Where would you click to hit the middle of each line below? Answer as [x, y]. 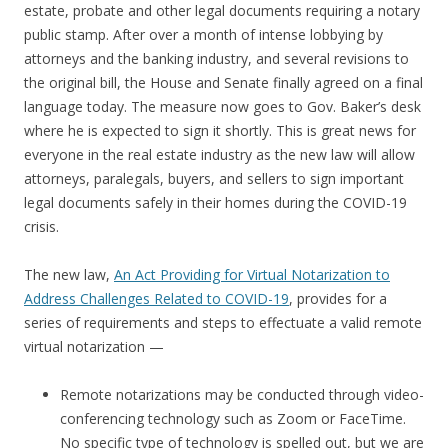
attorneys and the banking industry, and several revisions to [216, 59]
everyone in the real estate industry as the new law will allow [219, 155]
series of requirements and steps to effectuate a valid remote [223, 323]
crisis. [41, 227]
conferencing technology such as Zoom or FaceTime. [233, 419]
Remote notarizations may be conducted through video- [242, 395]
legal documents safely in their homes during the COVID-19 [215, 203]
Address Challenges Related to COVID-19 [156, 299]
